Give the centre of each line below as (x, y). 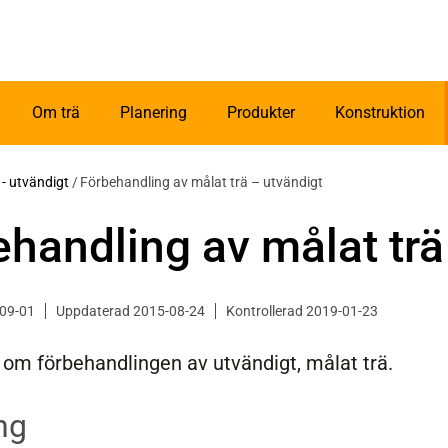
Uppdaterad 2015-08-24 (130, 311)
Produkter (261, 113)
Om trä (56, 113)
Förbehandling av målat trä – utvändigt (201, 182)
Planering (153, 113)
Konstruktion (380, 113)
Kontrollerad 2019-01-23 (302, 311)
